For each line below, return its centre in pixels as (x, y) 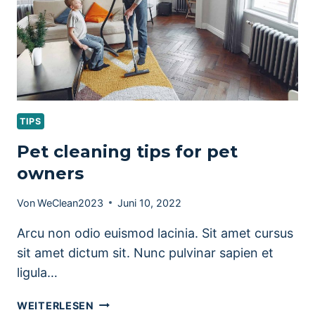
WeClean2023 (71, 202)
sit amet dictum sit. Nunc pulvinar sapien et (145, 252)
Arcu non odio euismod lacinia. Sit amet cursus (155, 233)
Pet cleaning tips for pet (127, 152)
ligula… (37, 272)
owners (50, 174)
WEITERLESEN (56, 305)
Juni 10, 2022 (150, 202)
